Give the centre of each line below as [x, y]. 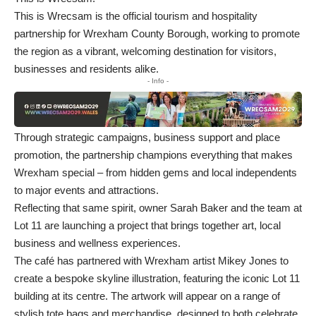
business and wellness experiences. [97, 243]
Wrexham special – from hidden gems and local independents [156, 173]
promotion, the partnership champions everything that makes [153, 155]
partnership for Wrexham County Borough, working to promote [157, 33]
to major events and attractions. [86, 190]
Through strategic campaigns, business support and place [147, 138]
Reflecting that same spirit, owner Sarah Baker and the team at [158, 208]
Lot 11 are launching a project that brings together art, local [147, 226]
